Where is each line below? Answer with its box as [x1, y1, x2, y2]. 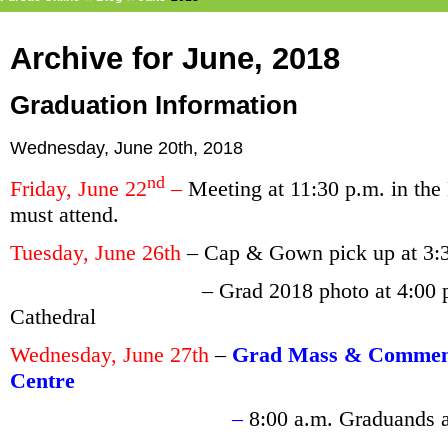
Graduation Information [10, 90, 298, 119]
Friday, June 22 [10, 176, 147, 202]
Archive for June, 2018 [10, 40, 340, 75]
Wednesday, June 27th [10, 342, 209, 368]
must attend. [10, 202, 119, 228]
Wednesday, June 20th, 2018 [10, 136, 243, 158]
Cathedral [10, 304, 96, 330]
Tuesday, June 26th [10, 240, 181, 266]
